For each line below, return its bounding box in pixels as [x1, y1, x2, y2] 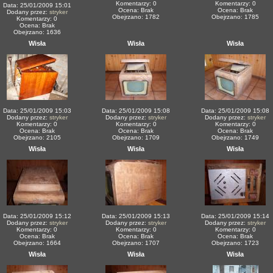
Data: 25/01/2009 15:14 [201, 213, 269, 219]
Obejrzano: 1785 [211, 13, 259, 20]
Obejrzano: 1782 [112, 13, 160, 20]
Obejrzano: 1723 [211, 239, 259, 246]
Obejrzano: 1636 [13, 29, 61, 35]
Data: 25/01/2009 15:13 [102, 213, 170, 219]
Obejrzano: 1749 [211, 134, 259, 141]
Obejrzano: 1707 [112, 239, 160, 246]
